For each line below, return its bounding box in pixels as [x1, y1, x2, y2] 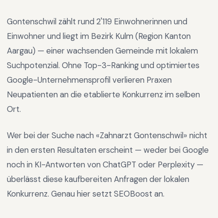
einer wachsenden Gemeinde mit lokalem [46, 45, 198, 56]
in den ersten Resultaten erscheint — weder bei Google [7, 145, 209, 155]
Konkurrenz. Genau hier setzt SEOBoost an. [7, 188, 164, 199]
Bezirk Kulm [91, 31, 133, 41]
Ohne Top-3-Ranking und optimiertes [62, 60, 200, 71]
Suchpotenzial [7, 60, 58, 71]
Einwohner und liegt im [7, 31, 91, 41]
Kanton [164, 31, 191, 41]
